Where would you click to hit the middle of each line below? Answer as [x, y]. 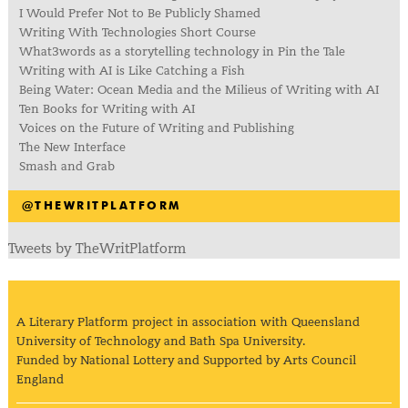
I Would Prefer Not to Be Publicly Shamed [139, 13]
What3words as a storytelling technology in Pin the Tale [182, 51]
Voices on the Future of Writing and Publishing [158, 127]
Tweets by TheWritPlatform [97, 248]
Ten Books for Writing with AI [107, 108]
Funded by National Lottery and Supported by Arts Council [186, 361]
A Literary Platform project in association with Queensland [188, 322]
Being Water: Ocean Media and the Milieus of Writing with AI [200, 89]
